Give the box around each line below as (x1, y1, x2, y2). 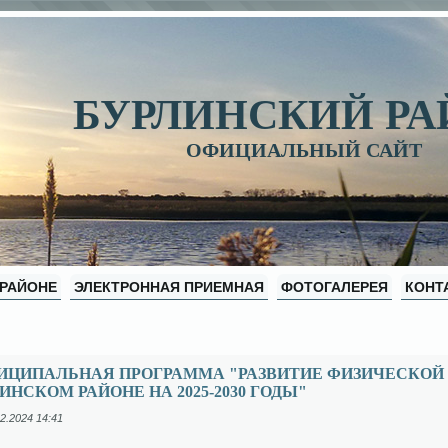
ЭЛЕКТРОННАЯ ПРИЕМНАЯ (74, 279, 264, 295)
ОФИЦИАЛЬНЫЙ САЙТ (186, 139, 422, 161)
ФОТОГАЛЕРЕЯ (281, 279, 388, 295)
